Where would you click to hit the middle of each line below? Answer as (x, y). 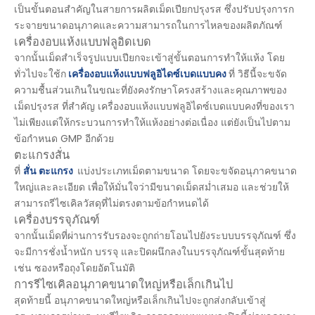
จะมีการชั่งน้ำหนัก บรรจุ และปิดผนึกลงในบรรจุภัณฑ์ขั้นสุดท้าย (149, 252)
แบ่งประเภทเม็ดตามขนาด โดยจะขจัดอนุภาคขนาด (187, 171)
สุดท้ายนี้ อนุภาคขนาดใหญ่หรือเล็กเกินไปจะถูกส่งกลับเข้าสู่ (140, 300)
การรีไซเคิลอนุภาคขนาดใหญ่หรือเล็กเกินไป (123, 284)
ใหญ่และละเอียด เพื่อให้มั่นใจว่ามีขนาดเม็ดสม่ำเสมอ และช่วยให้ (152, 187)
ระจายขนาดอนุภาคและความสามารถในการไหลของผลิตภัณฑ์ (148, 25)
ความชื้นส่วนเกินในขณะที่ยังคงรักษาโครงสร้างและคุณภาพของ (150, 90)
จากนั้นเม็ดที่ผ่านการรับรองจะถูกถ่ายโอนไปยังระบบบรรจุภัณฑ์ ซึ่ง (155, 236)
